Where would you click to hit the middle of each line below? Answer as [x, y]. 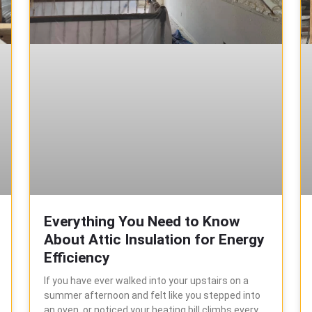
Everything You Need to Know [142, 221]
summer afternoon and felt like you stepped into [153, 295]
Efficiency [77, 257]
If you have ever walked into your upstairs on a [147, 280]
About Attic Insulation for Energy [155, 239]
